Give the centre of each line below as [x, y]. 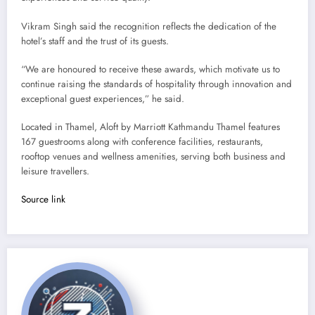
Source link [43, 200]
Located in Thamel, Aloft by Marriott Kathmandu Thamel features [150, 127]
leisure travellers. [55, 172]
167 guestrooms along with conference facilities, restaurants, [142, 142]
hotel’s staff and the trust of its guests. [95, 41]
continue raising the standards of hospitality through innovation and [156, 84]
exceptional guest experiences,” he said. [103, 98]
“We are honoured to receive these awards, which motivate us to [150, 69]
